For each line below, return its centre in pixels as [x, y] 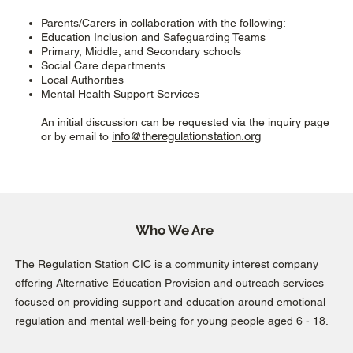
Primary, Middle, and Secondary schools [141, 51]
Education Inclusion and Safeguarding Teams [153, 37]
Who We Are [175, 230]
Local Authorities [82, 80]
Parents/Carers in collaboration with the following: [163, 23]
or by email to [75, 136]
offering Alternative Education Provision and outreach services [169, 283]
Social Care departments [103, 65]
